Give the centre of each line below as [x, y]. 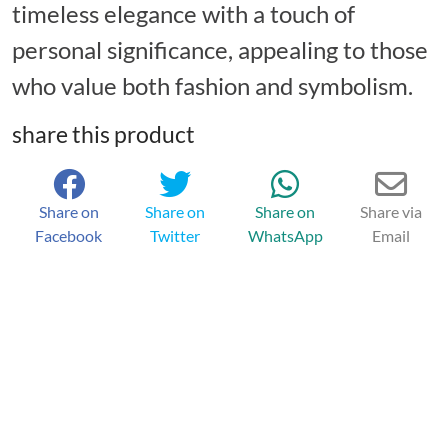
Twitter [175, 236]
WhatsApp [285, 236]
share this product [103, 134]
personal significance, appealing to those [220, 50]
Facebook [69, 236]
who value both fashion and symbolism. [212, 86]
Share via [390, 212]
